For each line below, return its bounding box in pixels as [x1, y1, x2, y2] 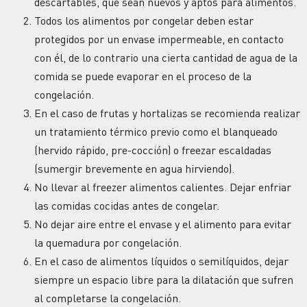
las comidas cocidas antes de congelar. [34, 198, 219, 212]
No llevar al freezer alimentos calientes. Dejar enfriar [34, 180, 291, 194]
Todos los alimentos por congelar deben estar [34, 13, 254, 27]
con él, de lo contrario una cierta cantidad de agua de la [34, 50, 297, 64]
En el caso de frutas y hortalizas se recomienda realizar [34, 106, 300, 120]
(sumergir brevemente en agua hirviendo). [34, 161, 234, 175]
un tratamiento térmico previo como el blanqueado [34, 124, 278, 138]
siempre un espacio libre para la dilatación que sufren [34, 272, 293, 286]
